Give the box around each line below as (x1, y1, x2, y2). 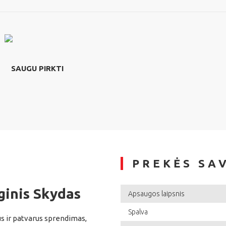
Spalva (128, 208, 148, 216)
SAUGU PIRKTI (11, 64, 64, 73)
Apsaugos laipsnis (128, 190, 185, 198)
